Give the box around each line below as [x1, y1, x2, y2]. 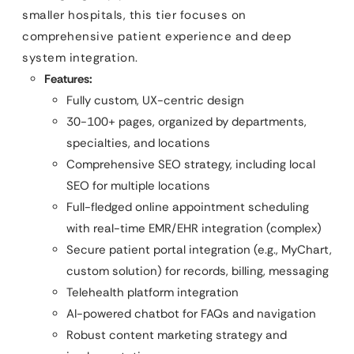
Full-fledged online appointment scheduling [66, 199, 309, 215]
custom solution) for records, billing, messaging [66, 263, 329, 279]
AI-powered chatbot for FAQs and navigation [66, 306, 316, 322]
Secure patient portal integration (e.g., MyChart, [66, 242, 332, 258]
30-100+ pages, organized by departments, [66, 114, 307, 130]
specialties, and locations [66, 135, 210, 151]
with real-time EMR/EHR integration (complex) [66, 220, 322, 236]
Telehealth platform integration [66, 284, 239, 300]
